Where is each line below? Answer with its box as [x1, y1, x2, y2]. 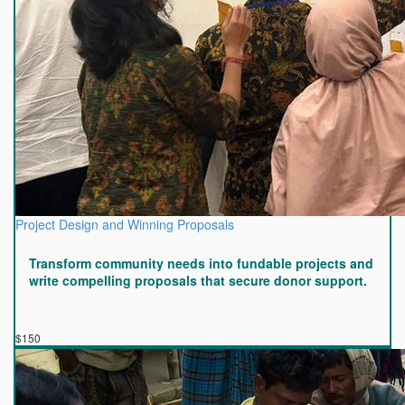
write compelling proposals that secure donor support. [29, 271, 367, 289]
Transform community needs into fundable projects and [29, 254, 373, 272]
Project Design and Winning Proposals [15, 215, 234, 233]
